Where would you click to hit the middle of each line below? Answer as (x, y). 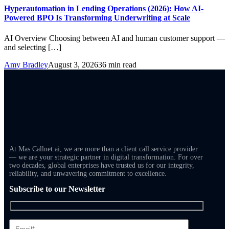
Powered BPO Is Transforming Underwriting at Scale (97, 18)
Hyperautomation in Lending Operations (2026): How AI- (104, 9)
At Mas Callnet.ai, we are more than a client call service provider (104, 149)
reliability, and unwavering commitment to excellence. (88, 173)
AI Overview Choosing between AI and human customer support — (114, 38)
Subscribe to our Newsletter (57, 189)
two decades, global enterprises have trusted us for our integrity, (102, 165)
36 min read (117, 64)
